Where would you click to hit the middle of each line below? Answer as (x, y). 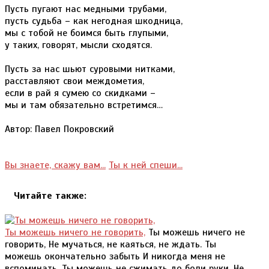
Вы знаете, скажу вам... (55, 165)
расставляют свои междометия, (74, 81)
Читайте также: (50, 196)
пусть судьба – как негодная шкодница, (94, 21)
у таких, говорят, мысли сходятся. (78, 45)
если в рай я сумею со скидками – (80, 93)
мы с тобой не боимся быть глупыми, (86, 33)
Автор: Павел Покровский (59, 129)
